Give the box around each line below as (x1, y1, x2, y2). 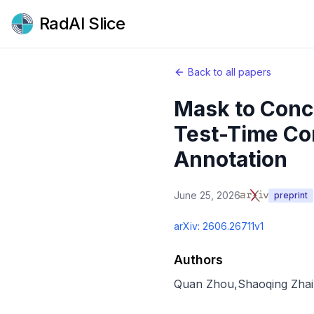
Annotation (174, 146, 287, 172)
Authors (174, 252, 223, 267)
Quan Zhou (174, 277, 234, 291)
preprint (274, 190, 308, 200)
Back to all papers (188, 66, 271, 78)
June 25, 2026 (174, 189, 240, 201)
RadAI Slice (39, 13, 125, 34)
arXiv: (174, 220, 203, 232)
